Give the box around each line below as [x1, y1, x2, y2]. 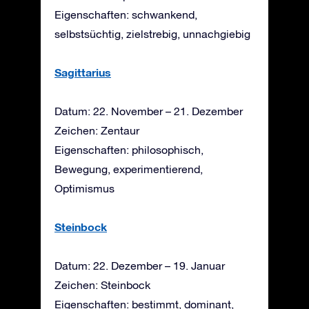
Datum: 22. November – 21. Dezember [54, 104, 243, 117]
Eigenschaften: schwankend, [54, 8, 197, 21]
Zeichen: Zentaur [54, 123, 139, 137]
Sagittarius [54, 65, 111, 79]
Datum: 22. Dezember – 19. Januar [54, 259, 225, 272]
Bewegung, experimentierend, [54, 162, 203, 175]
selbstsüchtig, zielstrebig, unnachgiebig [54, 27, 250, 40]
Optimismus [54, 181, 114, 195]
